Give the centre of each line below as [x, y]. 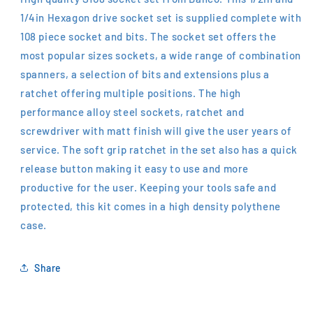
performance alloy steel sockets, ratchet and [132, 112]
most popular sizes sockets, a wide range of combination [161, 56]
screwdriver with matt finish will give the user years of [156, 131]
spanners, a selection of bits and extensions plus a [145, 74]
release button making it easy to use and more [135, 169]
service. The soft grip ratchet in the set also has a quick [159, 150]
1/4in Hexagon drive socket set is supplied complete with [161, 18]
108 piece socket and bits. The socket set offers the [148, 37]
